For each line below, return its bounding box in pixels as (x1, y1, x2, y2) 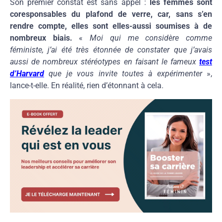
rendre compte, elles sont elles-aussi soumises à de (10, 21, 212, 31)
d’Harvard (10, 69, 44, 79)
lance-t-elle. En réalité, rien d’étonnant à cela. (10, 81, 164, 91)
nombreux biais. (10, 33, 72, 43)
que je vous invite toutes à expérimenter (44, 69, 207, 79)
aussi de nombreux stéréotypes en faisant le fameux (10, 57, 199, 67)
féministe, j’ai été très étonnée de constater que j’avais (10, 45, 212, 55)
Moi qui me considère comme (90, 33, 213, 43)
